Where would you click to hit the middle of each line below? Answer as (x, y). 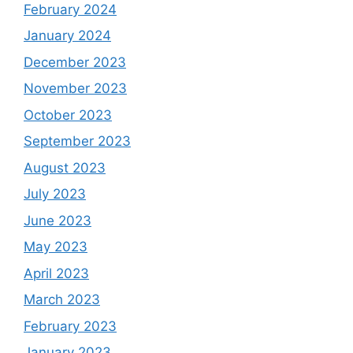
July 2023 (55, 194)
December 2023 (75, 62)
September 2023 (77, 141)
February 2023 (70, 326)
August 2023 (65, 167)
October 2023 (68, 115)
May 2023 (56, 247)
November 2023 (75, 89)
